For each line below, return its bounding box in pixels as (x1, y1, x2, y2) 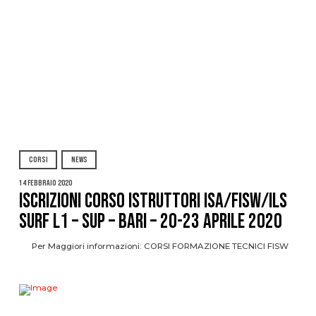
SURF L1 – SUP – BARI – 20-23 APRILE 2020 (18, 209, 282, 234)
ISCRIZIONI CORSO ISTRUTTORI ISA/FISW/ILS (18, 188, 287, 214)
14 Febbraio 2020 (18, 178, 72, 188)
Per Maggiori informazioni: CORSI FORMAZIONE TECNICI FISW (18, 241, 288, 251)
